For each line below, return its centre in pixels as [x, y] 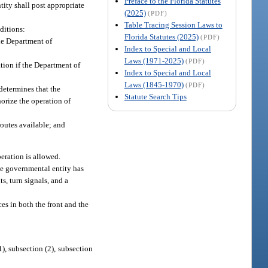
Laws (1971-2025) [154, 60]
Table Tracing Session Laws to [173, 25]
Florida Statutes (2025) [161, 36]
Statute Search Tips [155, 96]
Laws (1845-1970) [154, 84]
